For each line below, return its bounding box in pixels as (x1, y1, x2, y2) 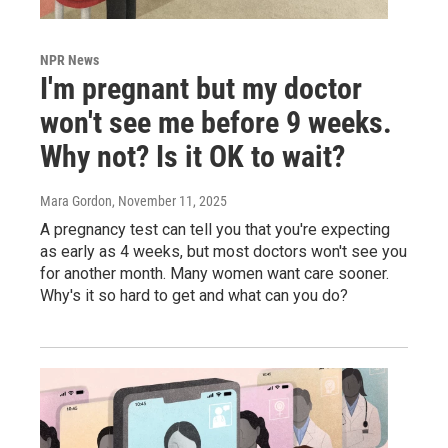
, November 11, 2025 (112, 193, 227, 210)
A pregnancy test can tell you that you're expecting (40, 220, 390, 240)
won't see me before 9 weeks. (40, 105, 392, 141)
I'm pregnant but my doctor (40, 71, 362, 107)
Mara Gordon (40, 193, 112, 210)
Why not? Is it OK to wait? (40, 139, 345, 175)
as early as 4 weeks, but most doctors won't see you (40, 242, 407, 262)
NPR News (40, 52, 99, 69)
